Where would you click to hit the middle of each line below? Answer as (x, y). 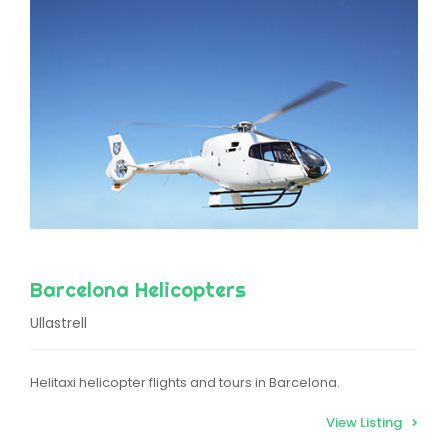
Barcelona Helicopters (138, 289)
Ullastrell (58, 322)
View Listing (364, 422)
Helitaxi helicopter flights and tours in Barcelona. (185, 382)
